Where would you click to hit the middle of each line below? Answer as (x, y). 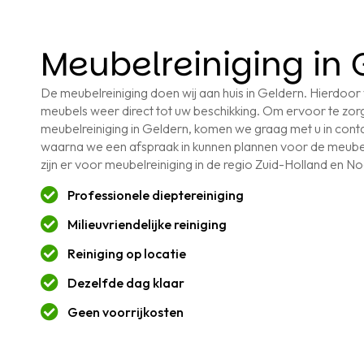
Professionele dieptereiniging (155, 195)
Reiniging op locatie (126, 254)
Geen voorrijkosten (125, 312)
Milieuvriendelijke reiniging (147, 225)
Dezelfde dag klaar (126, 283)
